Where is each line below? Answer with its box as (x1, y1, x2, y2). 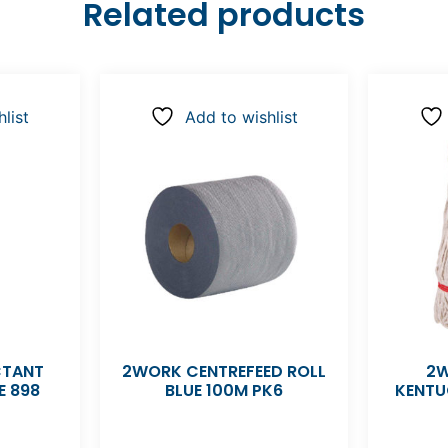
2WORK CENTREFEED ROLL (121, 360, 326, 384)
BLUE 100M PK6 (164, 379, 283, 403)
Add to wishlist (184, 107, 298, 128)
